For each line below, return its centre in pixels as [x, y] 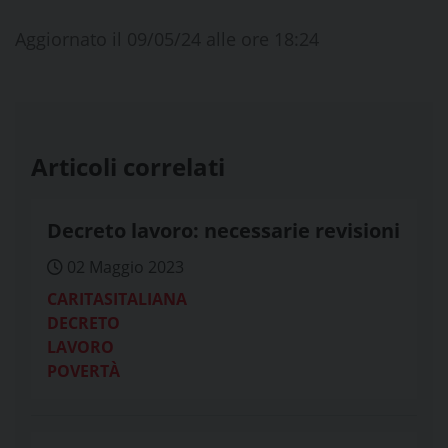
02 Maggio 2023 [123, 267]
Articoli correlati [128, 166]
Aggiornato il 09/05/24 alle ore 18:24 [167, 39]
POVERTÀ [83, 371]
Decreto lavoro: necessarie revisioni [223, 230]
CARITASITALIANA [117, 299]
